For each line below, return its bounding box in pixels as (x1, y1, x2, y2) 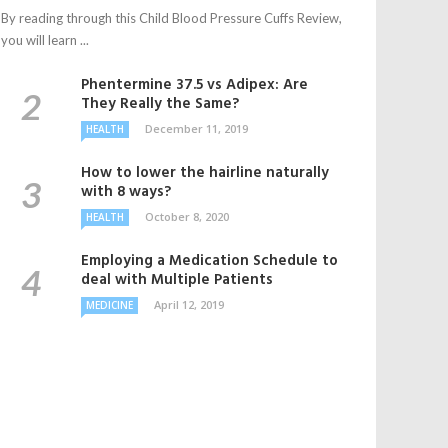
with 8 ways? (81, 180, 171, 204)
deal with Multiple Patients (81, 268, 273, 292)
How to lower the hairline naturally (81, 161, 329, 185)
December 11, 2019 (145, 121, 248, 136)
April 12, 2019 (154, 297, 224, 312)
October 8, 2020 (145, 209, 229, 224)
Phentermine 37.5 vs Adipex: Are (81, 73, 308, 97)
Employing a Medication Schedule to (81, 249, 338, 273)
